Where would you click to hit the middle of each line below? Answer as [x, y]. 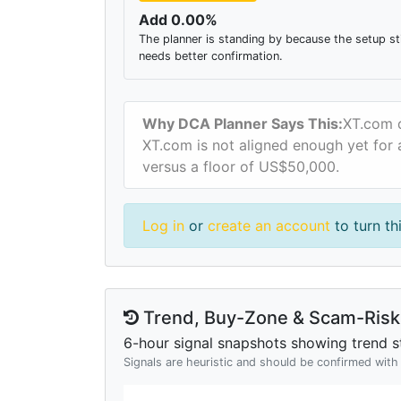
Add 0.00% [178, 19]
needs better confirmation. [211, 55]
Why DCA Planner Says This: [243, 123]
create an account [269, 225]
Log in [163, 225]
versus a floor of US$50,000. [241, 166]
